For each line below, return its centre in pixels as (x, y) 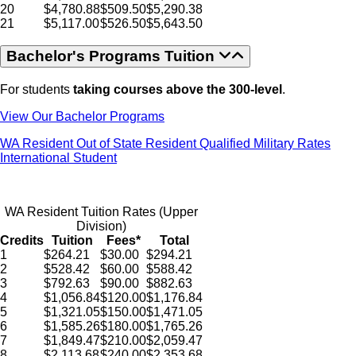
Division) (101, 226)
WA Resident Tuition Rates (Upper (101, 211)
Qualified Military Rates (265, 143)
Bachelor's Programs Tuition (112, 56)
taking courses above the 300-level (178, 89)
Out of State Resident (138, 143)
